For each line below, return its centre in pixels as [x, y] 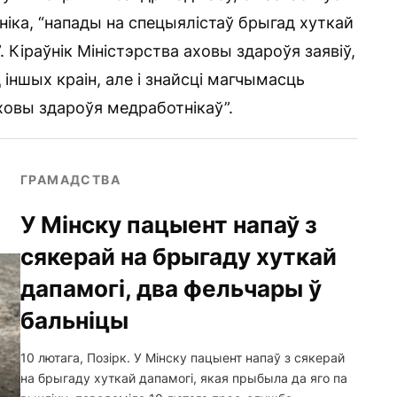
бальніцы [74, 320]
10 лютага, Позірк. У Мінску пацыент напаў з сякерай [183, 357]
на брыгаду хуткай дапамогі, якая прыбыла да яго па [184, 378]
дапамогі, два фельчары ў [171, 288]
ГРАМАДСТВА [70, 179]
